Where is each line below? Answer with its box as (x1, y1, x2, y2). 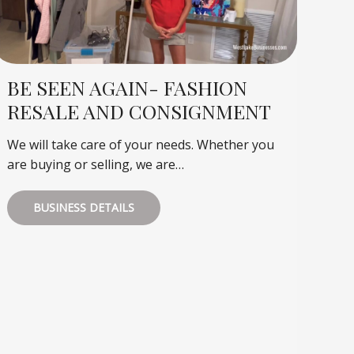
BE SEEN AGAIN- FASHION (7, 74, 248, 101)
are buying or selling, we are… (7, 156, 185, 174)
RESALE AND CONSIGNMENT (7, 98, 272, 125)
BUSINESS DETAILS (33, 200, 135, 216)
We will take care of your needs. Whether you (7, 136, 275, 154)
